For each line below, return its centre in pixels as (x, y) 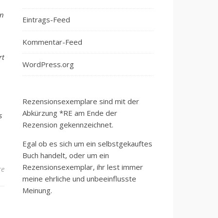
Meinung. (37, 190)
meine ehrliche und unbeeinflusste (79, 179)
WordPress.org (48, 64)
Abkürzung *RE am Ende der (70, 113)
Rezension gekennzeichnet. (68, 125)
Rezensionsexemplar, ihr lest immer (83, 167)
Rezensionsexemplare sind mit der (81, 101)
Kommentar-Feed (52, 42)
